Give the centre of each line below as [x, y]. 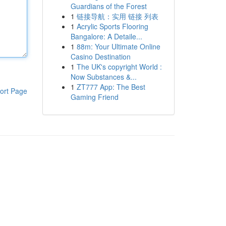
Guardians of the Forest [108, 6]
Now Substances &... [103, 77]
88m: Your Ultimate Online [118, 46]
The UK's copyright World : [119, 67]
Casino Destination [100, 56]
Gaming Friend [94, 97]
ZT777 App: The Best [111, 87]
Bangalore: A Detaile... [106, 36]
